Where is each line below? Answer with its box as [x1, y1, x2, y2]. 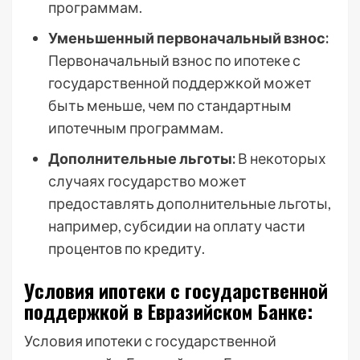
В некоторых [235, 149, 326, 167]
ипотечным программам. [48, 119, 223, 137]
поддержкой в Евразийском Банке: [24, 297, 313, 325]
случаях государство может [48, 172, 247, 190]
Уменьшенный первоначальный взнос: [48, 29, 329, 47]
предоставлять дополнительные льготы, [48, 194, 331, 212]
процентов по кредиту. [48, 239, 205, 257]
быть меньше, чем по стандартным [48, 96, 292, 114]
